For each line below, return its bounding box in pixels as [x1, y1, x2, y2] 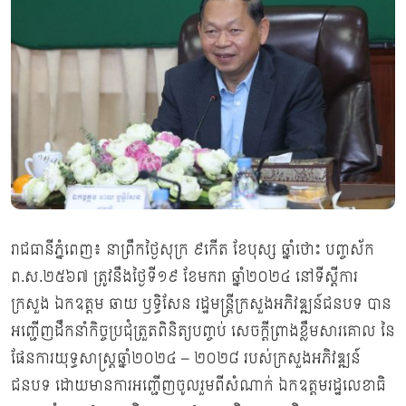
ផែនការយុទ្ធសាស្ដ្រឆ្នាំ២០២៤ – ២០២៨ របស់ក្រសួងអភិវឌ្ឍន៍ [11, 345, 361, 372]
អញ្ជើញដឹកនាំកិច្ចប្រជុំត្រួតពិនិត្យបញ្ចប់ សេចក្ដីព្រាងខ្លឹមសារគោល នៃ [11, 318, 395, 345]
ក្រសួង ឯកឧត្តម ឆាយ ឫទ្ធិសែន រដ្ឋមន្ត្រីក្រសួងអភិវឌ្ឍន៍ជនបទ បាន [11, 291, 391, 318]
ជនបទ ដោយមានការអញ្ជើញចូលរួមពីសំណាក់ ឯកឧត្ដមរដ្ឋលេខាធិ [11, 372, 386, 400]
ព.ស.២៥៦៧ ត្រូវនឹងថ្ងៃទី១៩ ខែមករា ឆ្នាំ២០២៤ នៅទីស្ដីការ [11, 264, 358, 291]
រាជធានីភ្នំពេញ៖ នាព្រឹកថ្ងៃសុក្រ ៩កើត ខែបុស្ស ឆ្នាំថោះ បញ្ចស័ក [11, 237, 374, 264]
